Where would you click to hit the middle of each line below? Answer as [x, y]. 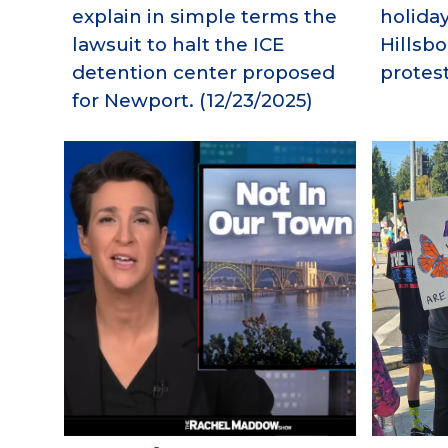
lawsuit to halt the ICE [178, 45]
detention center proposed [203, 73]
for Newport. [132, 101]
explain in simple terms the [204, 17]
